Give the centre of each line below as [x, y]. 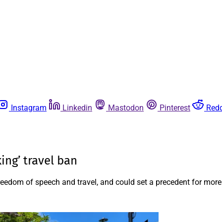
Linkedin [77, 108]
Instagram [29, 108]
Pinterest [175, 108]
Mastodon [126, 108]
